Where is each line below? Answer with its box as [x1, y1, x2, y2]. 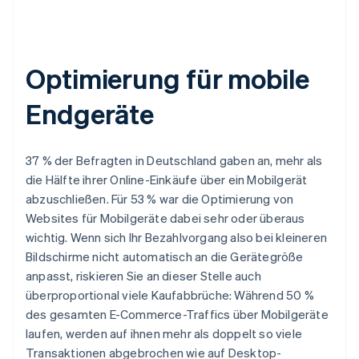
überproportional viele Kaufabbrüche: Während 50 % [26, 287, 314, 304]
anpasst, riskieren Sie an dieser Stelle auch [26, 268, 261, 284]
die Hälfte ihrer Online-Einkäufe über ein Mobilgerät [26, 171, 308, 188]
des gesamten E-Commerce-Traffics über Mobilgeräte [26, 306, 329, 323]
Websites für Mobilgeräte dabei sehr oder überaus [26, 210, 305, 227]
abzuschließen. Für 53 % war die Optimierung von [26, 191, 294, 208]
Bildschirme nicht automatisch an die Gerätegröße [26, 248, 304, 265]
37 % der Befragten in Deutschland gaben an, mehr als [26, 152, 323, 169]
